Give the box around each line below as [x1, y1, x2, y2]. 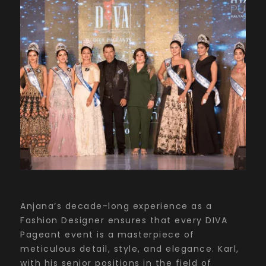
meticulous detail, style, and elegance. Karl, [20, 242, 239, 255]
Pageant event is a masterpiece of [20, 228, 195, 240]
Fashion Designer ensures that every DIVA [20, 214, 227, 226]
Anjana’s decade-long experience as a [20, 199, 212, 212]
